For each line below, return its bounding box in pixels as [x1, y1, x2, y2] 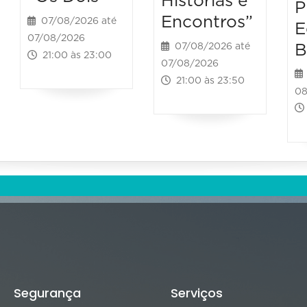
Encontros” [160, 14, 253, 32]
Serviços [171, 284, 223, 302]
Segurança [14, 284, 81, 302]
